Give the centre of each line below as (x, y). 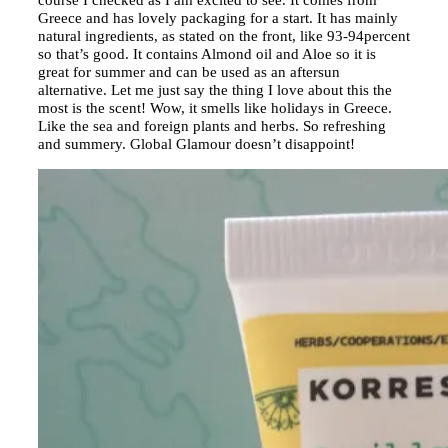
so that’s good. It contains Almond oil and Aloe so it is (207, 53)
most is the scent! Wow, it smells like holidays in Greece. (215, 107)
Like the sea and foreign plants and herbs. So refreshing (212, 125)
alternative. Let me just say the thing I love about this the (215, 89)
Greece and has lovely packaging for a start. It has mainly (218, 17)
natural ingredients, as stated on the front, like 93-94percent (224, 35)
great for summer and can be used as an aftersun (189, 71)
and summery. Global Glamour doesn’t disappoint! (196, 143)
